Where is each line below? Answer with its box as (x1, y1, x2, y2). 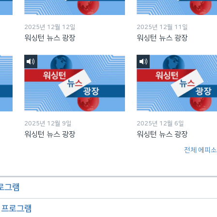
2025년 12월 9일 (24, 120, 72, 127)
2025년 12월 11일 (136, 23, 188, 31)
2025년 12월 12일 (24, 23, 76, 31)
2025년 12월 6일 (136, 120, 184, 127)
